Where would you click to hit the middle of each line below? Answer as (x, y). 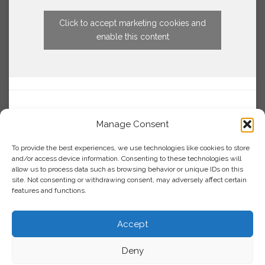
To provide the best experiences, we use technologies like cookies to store (131, 148)
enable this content (132, 37)
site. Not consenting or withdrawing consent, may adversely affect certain (129, 180)
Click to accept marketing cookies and (132, 23)
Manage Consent (132, 124)
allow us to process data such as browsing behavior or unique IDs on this (127, 169)
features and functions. (49, 190)
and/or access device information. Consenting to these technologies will (127, 159)
